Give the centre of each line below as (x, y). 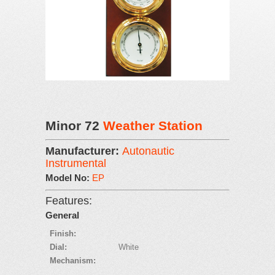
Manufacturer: (84, 151)
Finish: (63, 234)
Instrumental (76, 163)
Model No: (69, 177)
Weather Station (153, 126)
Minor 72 (74, 126)
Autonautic (148, 151)
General (62, 215)
